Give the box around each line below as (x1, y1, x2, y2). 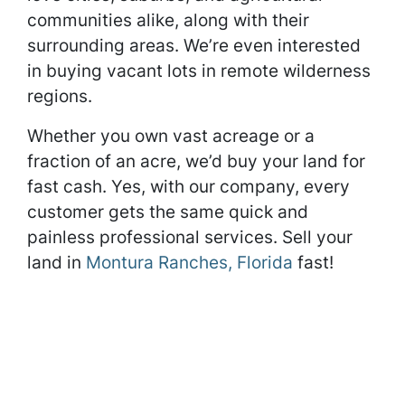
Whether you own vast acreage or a (27, 125, 315, 146)
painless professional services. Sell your (27, 226, 353, 248)
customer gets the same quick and (27, 201, 308, 222)
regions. (27, 85, 92, 107)
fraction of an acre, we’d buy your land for (27, 150, 365, 172)
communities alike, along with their (27, 9, 309, 31)
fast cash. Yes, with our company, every (27, 175, 350, 197)
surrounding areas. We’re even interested (27, 34, 361, 56)
